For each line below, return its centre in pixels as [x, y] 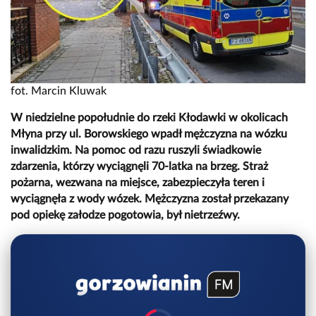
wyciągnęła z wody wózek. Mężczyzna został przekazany [150, 199]
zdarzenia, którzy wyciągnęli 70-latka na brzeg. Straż [139, 167]
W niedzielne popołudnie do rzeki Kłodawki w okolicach [149, 118]
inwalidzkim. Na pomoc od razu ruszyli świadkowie [136, 151]
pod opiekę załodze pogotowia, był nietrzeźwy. [125, 215]
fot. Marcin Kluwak [59, 91]
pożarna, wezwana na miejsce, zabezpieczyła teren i [138, 183]
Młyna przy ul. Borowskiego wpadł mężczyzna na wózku [149, 134]
